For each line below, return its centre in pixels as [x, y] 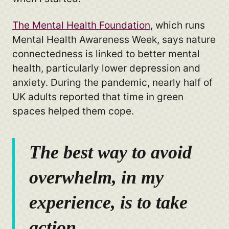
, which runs [177, 25]
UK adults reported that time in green [98, 97]
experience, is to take [109, 203]
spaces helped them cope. [73, 111]
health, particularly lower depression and [106, 68]
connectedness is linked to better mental [106, 54]
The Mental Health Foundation [81, 25]
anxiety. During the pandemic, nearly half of [112, 82]
